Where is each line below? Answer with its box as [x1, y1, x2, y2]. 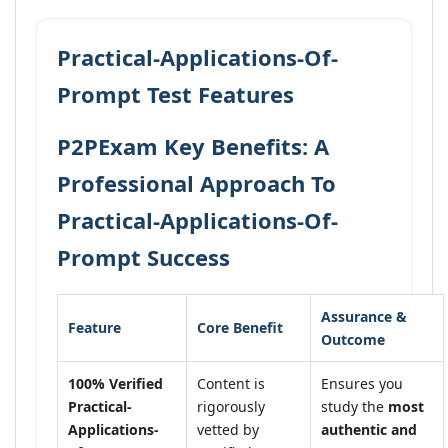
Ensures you [321, 374, 403, 393]
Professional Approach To [57, 168, 336, 198]
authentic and [321, 420, 417, 439]
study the [321, 397, 388, 416]
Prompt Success [57, 242, 230, 272]
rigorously [197, 397, 265, 416]
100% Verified [68, 374, 163, 393]
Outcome [321, 330, 385, 349]
